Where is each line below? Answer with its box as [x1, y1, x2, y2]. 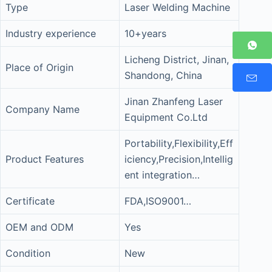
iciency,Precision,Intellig [124, 153, 233, 165]
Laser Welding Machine [124, 1, 230, 13]
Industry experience [5, 27, 96, 39]
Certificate [5, 195, 55, 207]
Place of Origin [5, 61, 73, 73]
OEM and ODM [5, 221, 73, 233]
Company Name [5, 103, 80, 115]
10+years [124, 27, 166, 39]
